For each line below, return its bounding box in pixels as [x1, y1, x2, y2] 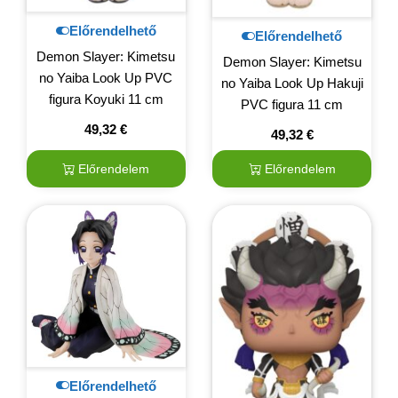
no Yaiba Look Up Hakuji [220, 75, 363, 91]
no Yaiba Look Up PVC [39, 69, 173, 85]
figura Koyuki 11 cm [48, 91, 163, 107]
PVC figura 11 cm [241, 96, 344, 112]
